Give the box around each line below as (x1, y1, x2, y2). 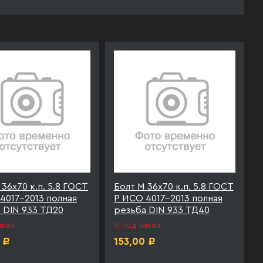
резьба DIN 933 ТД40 (113, 205, 210, 215)
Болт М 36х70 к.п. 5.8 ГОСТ (113, 181, 234, 191)
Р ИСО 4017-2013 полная (113, 193, 222, 203)
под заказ (122, 221, 160, 230)
